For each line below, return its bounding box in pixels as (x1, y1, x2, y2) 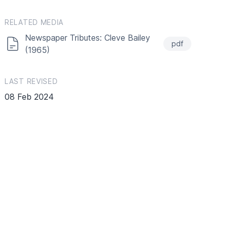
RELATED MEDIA (5, 17, 64, 26)
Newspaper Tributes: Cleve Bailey (25, 32, 150, 43)
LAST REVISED (5, 76, 58, 85)
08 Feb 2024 (5, 91, 54, 102)
